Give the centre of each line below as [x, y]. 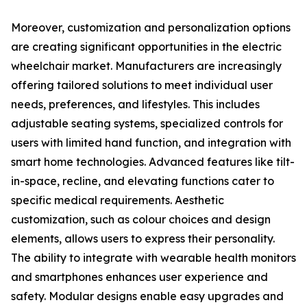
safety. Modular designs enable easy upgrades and [147, 296]
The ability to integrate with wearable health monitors [153, 258]
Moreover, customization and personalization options [151, 28]
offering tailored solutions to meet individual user [142, 85]
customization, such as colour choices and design [141, 220]
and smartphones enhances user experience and [139, 277]
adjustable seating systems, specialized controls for [147, 124]
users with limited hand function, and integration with [151, 143]
